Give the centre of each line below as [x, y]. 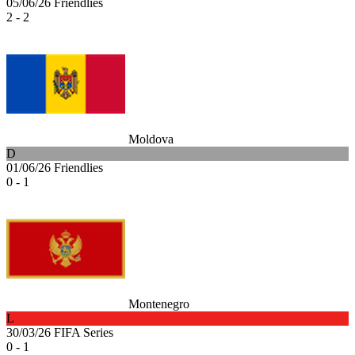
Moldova [151, 139]
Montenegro [159, 303]
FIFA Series [84, 332]
